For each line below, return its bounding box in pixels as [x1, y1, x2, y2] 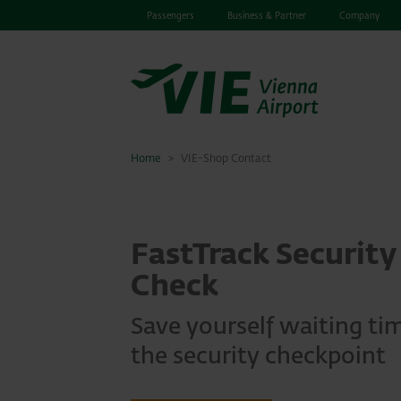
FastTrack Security [131, 235, 396, 274]
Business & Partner [227, 9, 307, 21]
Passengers [147, 9, 195, 21]
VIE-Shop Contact [181, 150, 271, 166]
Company [338, 9, 380, 21]
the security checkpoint [131, 340, 386, 371]
